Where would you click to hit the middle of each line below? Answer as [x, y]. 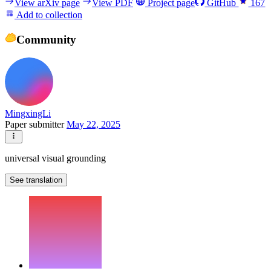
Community [46, 39]
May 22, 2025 [93, 125]
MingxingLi [28, 114]
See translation [36, 180]
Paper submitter [36, 125]
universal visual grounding [55, 158]
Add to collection [48, 15]
